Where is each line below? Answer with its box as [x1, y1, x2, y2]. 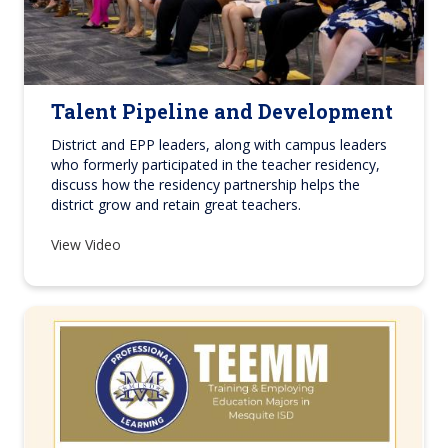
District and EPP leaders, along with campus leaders [51, 134, 387, 154]
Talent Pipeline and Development [51, 97, 393, 124]
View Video [51, 234, 125, 254]
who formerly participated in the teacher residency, [51, 154, 380, 174]
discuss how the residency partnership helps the [51, 174, 360, 194]
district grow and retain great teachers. [51, 194, 301, 214]
